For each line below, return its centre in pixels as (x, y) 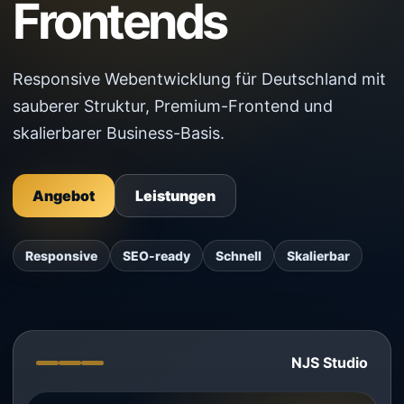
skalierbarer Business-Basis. (119, 133)
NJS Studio (330, 363)
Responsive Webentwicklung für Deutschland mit (199, 79)
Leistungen (175, 196)
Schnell (239, 256)
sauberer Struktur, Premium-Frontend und (173, 106)
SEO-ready (156, 256)
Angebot (64, 196)
